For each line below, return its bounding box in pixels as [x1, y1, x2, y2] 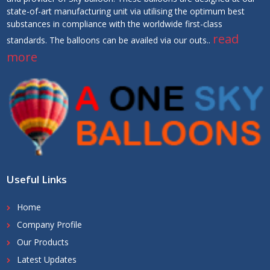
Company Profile [17, 219, 82, 231]
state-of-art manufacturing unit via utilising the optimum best [7, 5, 245, 17]
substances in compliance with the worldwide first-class [7, 18, 222, 30]
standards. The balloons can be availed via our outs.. [7, 34, 213, 46]
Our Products [17, 236, 69, 248]
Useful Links [7, 172, 67, 187]
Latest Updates [17, 254, 77, 266]
